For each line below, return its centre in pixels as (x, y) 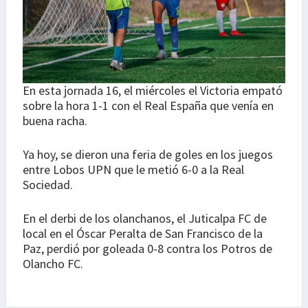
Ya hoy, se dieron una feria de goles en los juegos (148, 154)
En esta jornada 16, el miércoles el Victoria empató (153, 90)
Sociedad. (48, 184)
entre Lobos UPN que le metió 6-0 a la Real (133, 169)
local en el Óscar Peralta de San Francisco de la (143, 233)
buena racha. (55, 120)
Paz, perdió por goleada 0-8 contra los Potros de (147, 248)
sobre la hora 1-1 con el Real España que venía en (148, 105)
